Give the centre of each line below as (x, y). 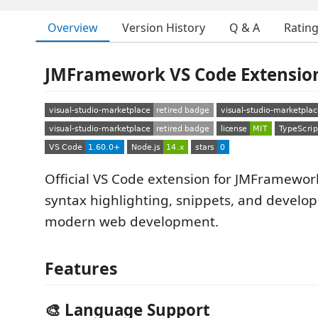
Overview (73, 27)
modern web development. (132, 221)
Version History (164, 28)
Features (81, 268)
